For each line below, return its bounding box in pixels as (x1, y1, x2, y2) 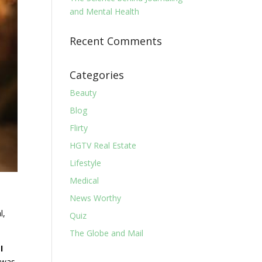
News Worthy (70, 192, 122, 204)
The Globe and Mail (70, 227, 144, 239)
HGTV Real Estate (70, 140, 137, 151)
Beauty (70, 87, 97, 99)
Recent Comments (70, 34, 163, 49)
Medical (70, 175, 99, 187)
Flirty (70, 122, 88, 134)
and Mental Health (70, 6, 140, 18)
